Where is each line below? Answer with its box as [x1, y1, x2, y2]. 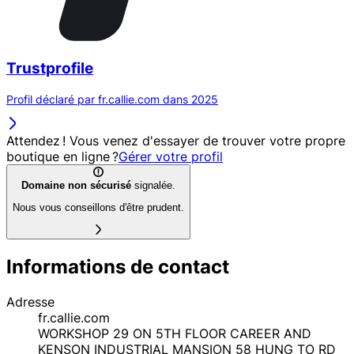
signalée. [131, 179, 175, 191]
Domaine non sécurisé [21, 179, 131, 191]
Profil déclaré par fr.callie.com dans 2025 [6, 92, 218, 106]
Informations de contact [6, 254, 229, 278]
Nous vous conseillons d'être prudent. [13, 201, 184, 214]
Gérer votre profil [119, 148, 223, 164]
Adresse [6, 293, 55, 310]
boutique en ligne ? [6, 148, 119, 164]
